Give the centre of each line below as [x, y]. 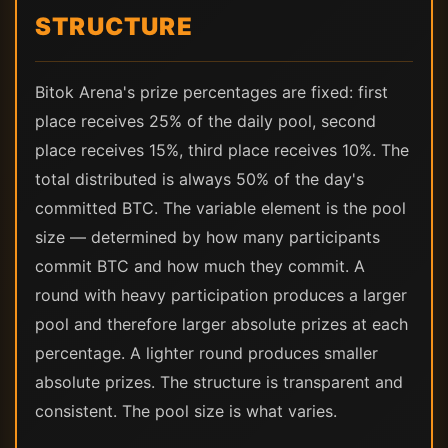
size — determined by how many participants [207, 237]
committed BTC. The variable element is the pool [220, 208]
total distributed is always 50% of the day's [199, 179]
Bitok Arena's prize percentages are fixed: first [211, 92]
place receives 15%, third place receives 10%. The [222, 150]
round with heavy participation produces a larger [221, 295]
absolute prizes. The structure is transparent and [219, 382]
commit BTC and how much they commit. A [200, 266]
